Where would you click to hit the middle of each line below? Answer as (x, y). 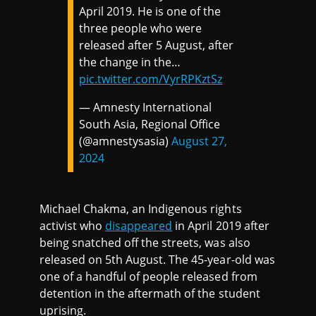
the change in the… (130, 62)
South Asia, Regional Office (150, 124)
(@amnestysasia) (126, 141)
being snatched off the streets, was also (145, 242)
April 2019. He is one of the (150, 11)
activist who (73, 225)
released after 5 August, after (157, 45)
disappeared (139, 225)
